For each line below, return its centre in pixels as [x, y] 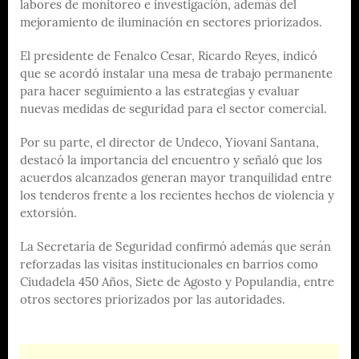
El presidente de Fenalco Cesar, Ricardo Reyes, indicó [169, 57]
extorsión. [48, 214]
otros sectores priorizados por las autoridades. [153, 301]
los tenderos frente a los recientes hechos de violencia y [177, 196]
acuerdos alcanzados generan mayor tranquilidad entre [176, 179]
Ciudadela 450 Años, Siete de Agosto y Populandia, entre [177, 283]
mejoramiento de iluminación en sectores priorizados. [171, 23]
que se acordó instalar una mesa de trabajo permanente [176, 75]
